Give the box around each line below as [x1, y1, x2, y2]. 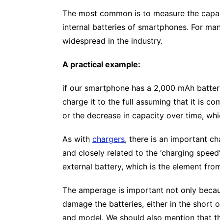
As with [62, 134, 92, 144]
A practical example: [62, 59, 140, 69]
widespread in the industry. [62, 35, 163, 46]
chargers [92, 134, 125, 144]
